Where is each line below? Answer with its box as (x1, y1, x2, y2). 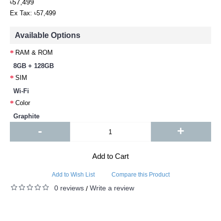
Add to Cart (92, 152, 129, 160)
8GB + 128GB (13, 62, 54, 70)
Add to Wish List (51, 171, 95, 178)
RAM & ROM (15, 48, 53, 56)
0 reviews (54, 184, 84, 192)
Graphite (13, 112, 39, 120)
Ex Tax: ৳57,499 (10, 9, 56, 17)
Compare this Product (111, 171, 170, 178)
